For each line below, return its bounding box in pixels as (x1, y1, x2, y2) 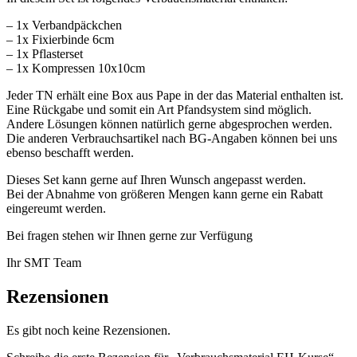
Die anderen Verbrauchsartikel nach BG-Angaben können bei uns (6, 131, 337, 146)
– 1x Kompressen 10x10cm (6, 61, 145, 76)
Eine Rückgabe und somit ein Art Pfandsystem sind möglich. (6, 103, 312, 117)
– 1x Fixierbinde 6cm (6, 33, 114, 47)
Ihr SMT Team (6, 256, 81, 270)
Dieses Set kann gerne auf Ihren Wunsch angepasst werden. (6, 173, 306, 187)
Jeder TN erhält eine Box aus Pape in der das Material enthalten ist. (6, 88, 343, 103)
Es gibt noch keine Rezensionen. (6, 323, 171, 337)
